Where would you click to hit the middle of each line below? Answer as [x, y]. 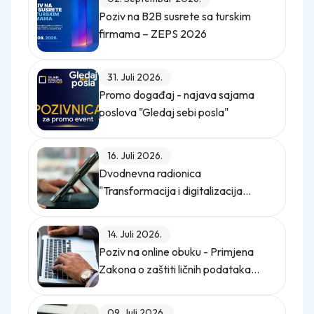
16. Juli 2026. [135, 156]
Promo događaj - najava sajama [177, 95]
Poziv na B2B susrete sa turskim [175, 16]
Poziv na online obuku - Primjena [176, 252]
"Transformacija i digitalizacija [171, 191]
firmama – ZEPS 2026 [153, 34]
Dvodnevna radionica [150, 173]
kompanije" [126, 208]
